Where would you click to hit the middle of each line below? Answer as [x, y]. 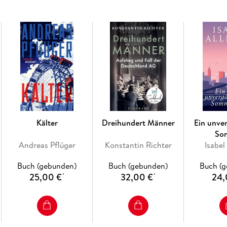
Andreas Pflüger [47, 145]
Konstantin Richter [138, 145]
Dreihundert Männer [138, 122]
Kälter [47, 122]
